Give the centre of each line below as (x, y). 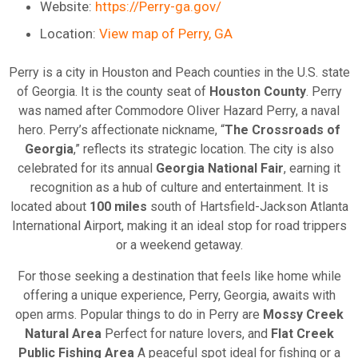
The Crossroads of (282, 130)
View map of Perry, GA (166, 34)
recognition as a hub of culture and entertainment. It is (179, 188)
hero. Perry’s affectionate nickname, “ (121, 130)
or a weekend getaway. (179, 245)
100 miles (118, 207)
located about (50, 207)
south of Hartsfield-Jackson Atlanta (247, 207)
